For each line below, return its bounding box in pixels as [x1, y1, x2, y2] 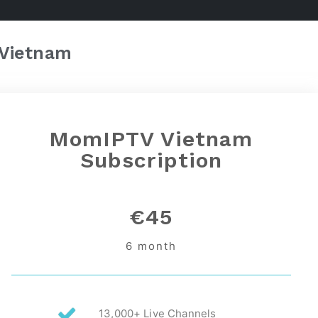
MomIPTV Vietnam [49, 126, 253, 151]
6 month [125, 239, 177, 253]
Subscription [79, 148, 222, 172]
